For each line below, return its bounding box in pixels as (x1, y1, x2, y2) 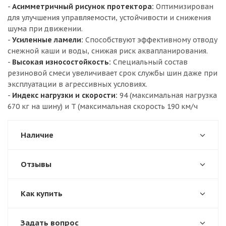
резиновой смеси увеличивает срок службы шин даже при (8, 69, 217, 78)
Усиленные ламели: (12, 35, 83, 44)
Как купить (21, 189, 63, 198)
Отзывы (21, 159, 51, 169)
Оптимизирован (154, 2, 213, 11)
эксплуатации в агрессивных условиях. (8, 80, 147, 89)
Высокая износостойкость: (12, 58, 111, 67)
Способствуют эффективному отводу (83, 35, 217, 44)
